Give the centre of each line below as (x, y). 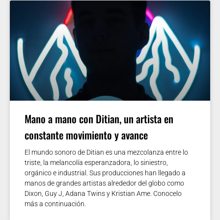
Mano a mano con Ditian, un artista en (99, 118)
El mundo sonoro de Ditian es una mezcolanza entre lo (106, 152)
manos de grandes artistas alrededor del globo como (104, 183)
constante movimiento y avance (86, 135)
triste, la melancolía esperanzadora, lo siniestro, (96, 162)
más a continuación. (55, 204)
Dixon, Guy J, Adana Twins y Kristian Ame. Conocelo (103, 193)
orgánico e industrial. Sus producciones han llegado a (105, 173)
